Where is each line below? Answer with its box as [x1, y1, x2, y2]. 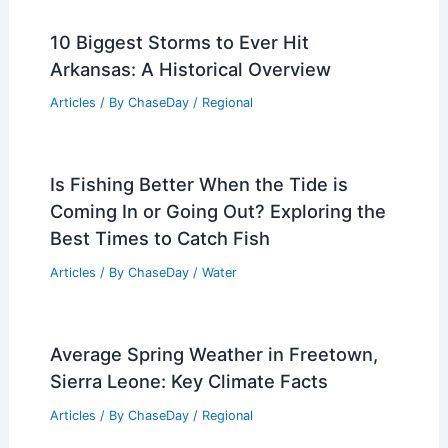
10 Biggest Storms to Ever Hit [49, 30, 309, 53]
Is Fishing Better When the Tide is [49, 173, 348, 196]
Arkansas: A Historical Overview [49, 57, 331, 80]
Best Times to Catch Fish [49, 227, 270, 250]
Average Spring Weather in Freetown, [49, 343, 378, 365]
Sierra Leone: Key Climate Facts [49, 370, 328, 392]
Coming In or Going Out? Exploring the [49, 200, 386, 223]
